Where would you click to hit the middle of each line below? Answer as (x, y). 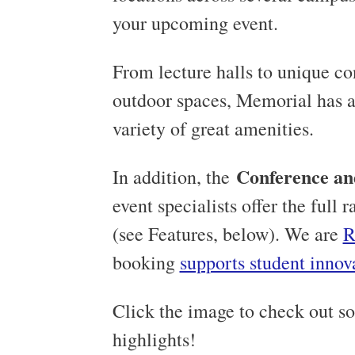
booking (146, 262)
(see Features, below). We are (227, 233)
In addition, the (174, 176)
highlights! (154, 339)
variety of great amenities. (213, 128)
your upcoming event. (195, 23)
